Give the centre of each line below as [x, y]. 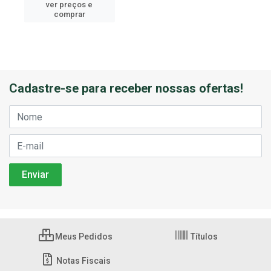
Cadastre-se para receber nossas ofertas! [126, 88]
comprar [69, 14]
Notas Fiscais [83, 261]
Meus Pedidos [83, 237]
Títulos [203, 237]
